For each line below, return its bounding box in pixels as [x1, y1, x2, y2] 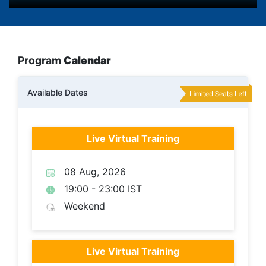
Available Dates [27, 87, 88, 98]
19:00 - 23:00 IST [64, 183, 142, 195]
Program [18, 54, 64, 67]
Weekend [64, 200, 105, 213]
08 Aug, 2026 [64, 166, 126, 178]
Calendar [64, 54, 111, 67]
